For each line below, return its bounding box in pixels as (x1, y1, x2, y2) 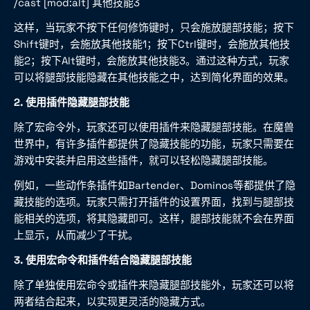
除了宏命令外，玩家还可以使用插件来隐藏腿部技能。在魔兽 (14, 120, 294, 134)
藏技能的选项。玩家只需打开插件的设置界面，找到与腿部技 (14, 195, 294, 208)
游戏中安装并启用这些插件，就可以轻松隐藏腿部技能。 (14, 154, 273, 167)
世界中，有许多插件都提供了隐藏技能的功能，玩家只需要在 (14, 137, 294, 150)
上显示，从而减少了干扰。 (14, 228, 138, 241)
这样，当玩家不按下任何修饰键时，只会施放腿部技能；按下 (14, 21, 294, 34)
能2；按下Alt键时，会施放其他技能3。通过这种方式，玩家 (14, 54, 289, 67)
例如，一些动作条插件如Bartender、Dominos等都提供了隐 (14, 179, 295, 192)
